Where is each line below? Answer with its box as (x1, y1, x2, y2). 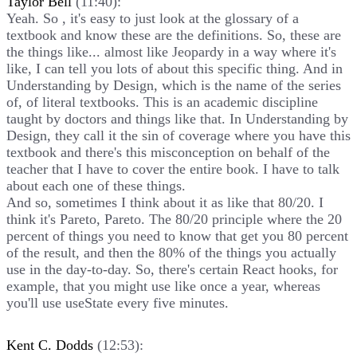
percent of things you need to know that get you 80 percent (6, 227, 348, 244)
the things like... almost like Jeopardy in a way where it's (6, 43, 336, 60)
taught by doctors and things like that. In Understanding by (6, 110, 348, 127)
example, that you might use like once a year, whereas (6, 277, 320, 294)
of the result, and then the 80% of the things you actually (6, 244, 336, 261)
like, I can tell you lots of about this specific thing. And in (6, 60, 343, 76)
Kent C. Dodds (6, 336, 93, 353)
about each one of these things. (6, 177, 186, 194)
